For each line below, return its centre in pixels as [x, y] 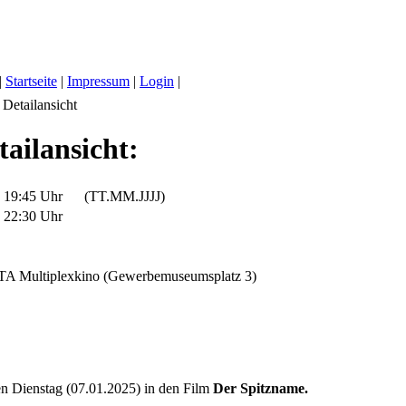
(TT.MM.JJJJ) [116, 196]
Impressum [98, 81]
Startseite [31, 81]
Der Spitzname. [261, 388]
